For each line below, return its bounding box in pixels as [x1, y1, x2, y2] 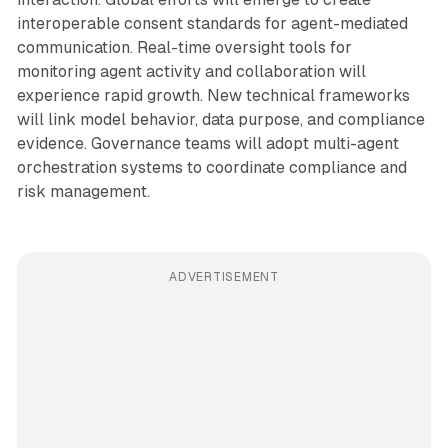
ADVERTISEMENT [169, 269, 279, 284]
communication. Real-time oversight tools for [16, 37, 352, 57]
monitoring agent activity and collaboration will [16, 61, 366, 81]
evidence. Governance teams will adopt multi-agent [16, 133, 399, 153]
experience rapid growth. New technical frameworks [16, 85, 410, 105]
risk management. [16, 181, 150, 201]
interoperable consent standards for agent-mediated [16, 13, 408, 33]
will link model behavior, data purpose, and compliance [16, 109, 425, 129]
